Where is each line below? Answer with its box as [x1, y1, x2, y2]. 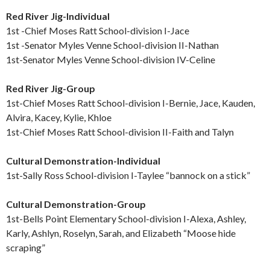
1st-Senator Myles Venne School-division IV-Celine [6, 54, 215, 66]
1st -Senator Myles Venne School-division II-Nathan [6, 39, 219, 51]
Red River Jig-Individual [6, 10, 110, 22]
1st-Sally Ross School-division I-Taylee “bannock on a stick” [6, 169, 250, 181]
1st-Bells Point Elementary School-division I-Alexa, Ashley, [6, 213, 246, 225]
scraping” [6, 242, 45, 254]
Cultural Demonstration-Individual [6, 155, 160, 167]
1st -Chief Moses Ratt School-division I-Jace [6, 25, 189, 37]
